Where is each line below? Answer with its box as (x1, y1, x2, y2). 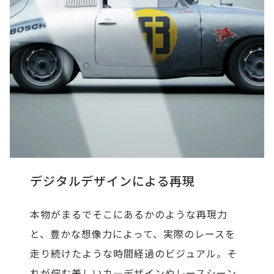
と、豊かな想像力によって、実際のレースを (30, 226, 236, 241)
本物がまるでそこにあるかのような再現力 (30, 206, 228, 221)
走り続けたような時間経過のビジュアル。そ (30, 245, 238, 261)
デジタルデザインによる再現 (30, 171, 195, 190)
